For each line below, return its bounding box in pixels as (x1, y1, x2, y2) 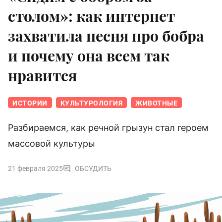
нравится (8, 65, 77, 86)
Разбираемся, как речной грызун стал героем (8, 122, 209, 133)
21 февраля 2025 (8, 165, 63, 173)
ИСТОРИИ (12, 99, 48, 108)
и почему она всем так (8, 46, 169, 66)
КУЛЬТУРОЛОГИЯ (60, 99, 122, 108)
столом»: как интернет (8, 6, 175, 26)
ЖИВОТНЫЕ (135, 99, 177, 108)
